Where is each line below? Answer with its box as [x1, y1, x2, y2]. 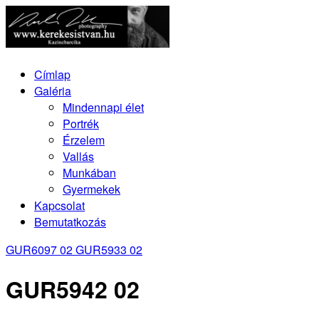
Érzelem [63, 131, 105, 148]
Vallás [63, 147, 94, 164]
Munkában [63, 164, 116, 181]
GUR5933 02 [73, 241, 142, 258]
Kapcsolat [34, 197, 85, 214]
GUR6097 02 [6, 241, 73, 258]
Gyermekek [63, 180, 120, 197]
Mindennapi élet [63, 98, 144, 115]
